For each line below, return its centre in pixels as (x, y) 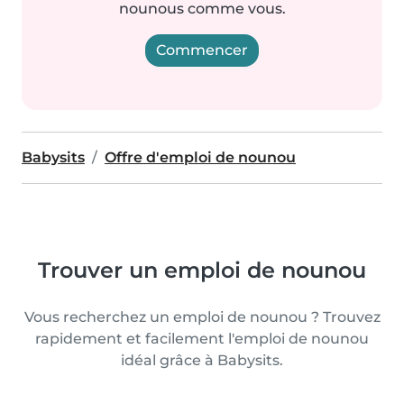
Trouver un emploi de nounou (202, 270)
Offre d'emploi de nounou (200, 157)
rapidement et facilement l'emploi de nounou (202, 339)
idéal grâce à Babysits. (202, 360)
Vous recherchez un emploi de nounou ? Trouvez (202, 317)
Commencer (202, 50)
